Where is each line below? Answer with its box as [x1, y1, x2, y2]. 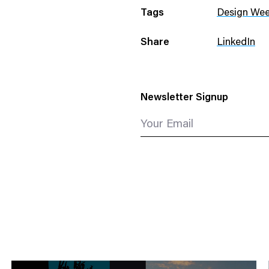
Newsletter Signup [140, 93, 228, 104]
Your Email [140, 119, 193, 131]
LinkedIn [216, 37, 255, 48]
